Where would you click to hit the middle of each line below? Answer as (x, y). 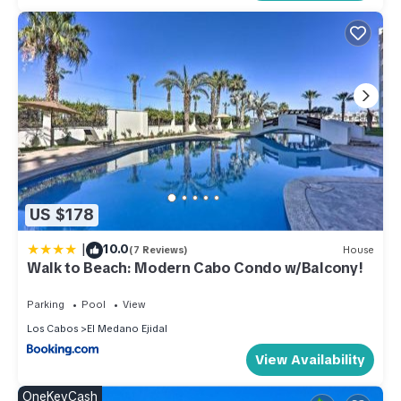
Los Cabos (52, 328)
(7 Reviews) (158, 250)
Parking (46, 304)
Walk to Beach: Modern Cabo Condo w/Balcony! (195, 268)
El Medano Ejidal (127, 328)
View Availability (310, 360)
